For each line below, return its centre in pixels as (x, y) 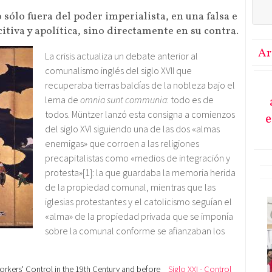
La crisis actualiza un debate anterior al (121, 56)
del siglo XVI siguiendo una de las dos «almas (132, 128)
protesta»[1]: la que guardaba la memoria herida (140, 172)
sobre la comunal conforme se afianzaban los (135, 230)
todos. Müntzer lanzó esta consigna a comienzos (140, 114)
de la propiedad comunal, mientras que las (130, 187)
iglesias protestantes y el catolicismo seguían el (138, 201)
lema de (63, 99)
